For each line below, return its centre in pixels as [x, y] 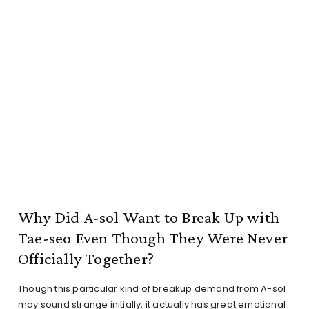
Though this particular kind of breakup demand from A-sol [152, 289]
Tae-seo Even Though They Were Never [153, 238]
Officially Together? [86, 259]
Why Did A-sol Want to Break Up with [149, 217]
